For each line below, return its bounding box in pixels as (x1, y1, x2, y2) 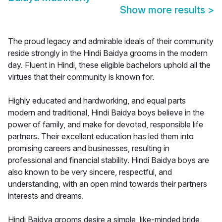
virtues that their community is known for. (8, 72, 154, 82)
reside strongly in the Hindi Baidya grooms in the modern (8, 48, 208, 58)
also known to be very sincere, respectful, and (8, 167, 172, 177)
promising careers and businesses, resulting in (8, 143, 169, 154)
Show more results (120, 4, 208, 16)
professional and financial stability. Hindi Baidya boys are (8, 155, 209, 166)
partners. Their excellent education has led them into (8, 131, 194, 142)
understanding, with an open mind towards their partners (8, 179, 207, 189)
